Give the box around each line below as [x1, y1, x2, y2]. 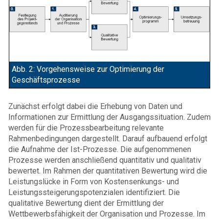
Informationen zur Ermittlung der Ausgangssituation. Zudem [8, 112, 211, 122]
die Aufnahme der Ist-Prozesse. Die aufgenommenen [8, 144, 191, 154]
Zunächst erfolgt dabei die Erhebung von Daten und [8, 101, 182, 111]
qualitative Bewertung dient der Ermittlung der [8, 198, 164, 208]
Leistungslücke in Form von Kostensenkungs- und [8, 176, 179, 186]
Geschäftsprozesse [12, 75, 80, 85]
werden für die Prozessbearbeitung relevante [8, 123, 164, 132]
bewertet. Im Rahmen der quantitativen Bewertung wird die [8, 166, 207, 175]
